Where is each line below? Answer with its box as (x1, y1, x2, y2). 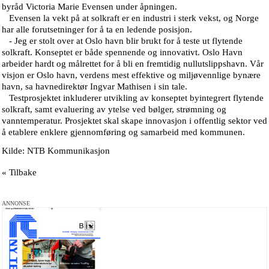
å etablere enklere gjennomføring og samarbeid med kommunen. (2, 127, 245, 138)
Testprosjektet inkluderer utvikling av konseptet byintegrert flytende (2, 93, 264, 103)
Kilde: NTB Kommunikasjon (2, 146, 110, 156)
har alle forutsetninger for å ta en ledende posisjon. (2, 25, 197, 35)
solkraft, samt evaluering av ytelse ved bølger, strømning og (2, 104, 226, 115)
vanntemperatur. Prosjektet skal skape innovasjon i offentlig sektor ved (2, 116, 267, 126)
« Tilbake (2, 168, 37, 178)
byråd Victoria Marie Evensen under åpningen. (2, 2, 177, 12)
